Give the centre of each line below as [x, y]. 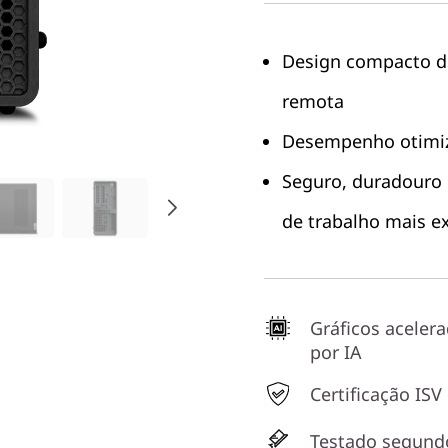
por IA [336, 352]
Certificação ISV [376, 394]
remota [313, 101]
